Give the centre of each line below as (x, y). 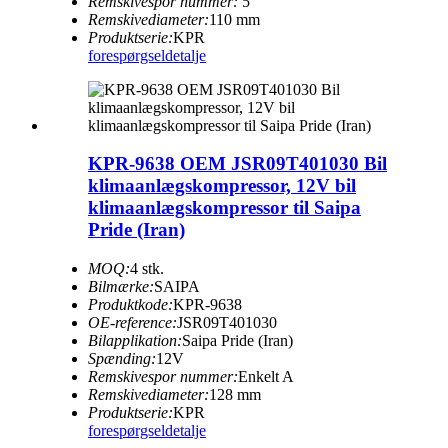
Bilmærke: (121, 286)
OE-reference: (132, 322)
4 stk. (147, 268)
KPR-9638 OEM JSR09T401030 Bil (237, 164)
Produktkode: (130, 304)
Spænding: (122, 358)
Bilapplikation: (135, 340)
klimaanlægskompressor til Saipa (224, 208)
